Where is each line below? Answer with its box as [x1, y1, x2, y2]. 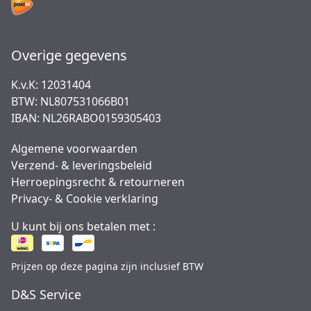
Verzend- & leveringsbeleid [11, 158, 152, 173]
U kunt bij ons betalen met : [11, 219, 155, 234]
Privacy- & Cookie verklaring [11, 191, 158, 206]
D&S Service [11, 286, 81, 303]
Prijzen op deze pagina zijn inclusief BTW [11, 260, 203, 273]
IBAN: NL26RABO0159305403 [11, 110, 161, 126]
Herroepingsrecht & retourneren [11, 174, 185, 190]
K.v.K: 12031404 [11, 77, 91, 92]
